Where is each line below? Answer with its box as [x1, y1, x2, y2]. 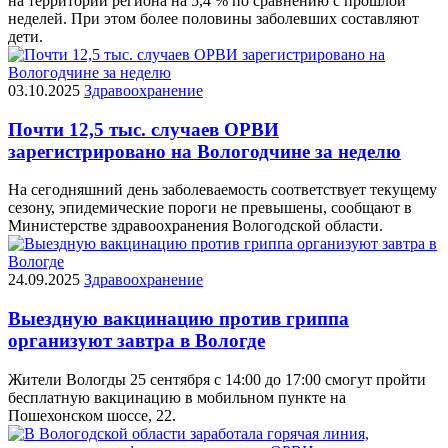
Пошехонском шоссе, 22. [8, 406, 176, 424]
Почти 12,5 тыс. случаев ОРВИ [8, 118, 279, 140]
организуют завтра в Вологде [8, 330, 265, 352]
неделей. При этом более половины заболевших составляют [8, 10, 419, 27]
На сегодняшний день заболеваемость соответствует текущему [8, 181, 437, 199]
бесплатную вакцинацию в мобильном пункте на [8, 388, 346, 406]
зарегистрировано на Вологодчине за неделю [8, 140, 401, 162]
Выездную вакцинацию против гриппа [8, 308, 349, 330]
